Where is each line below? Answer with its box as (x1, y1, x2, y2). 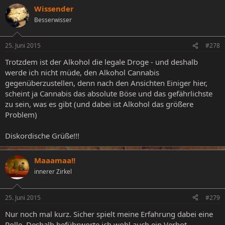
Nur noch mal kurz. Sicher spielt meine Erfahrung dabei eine (5, 208, 213, 219)
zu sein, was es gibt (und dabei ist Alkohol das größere (5, 99, 193, 109)
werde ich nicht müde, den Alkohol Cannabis (5, 67, 159, 78)
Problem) (5, 109, 37, 120)
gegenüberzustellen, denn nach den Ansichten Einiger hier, (5, 78, 207, 88)
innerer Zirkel (34, 167, 72, 176)
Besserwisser (34, 15, 72, 24)
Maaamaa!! (34, 155, 75, 166)
